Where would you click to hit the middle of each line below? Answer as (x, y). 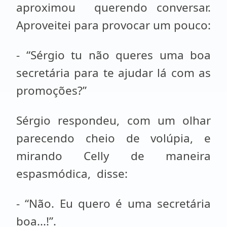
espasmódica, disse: (72, 174)
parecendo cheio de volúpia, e (113, 138)
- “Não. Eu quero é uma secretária (113, 203)
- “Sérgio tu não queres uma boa (113, 55)
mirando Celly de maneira (113, 156)
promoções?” (51, 90)
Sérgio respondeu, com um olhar (113, 120)
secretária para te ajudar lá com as (113, 73)
